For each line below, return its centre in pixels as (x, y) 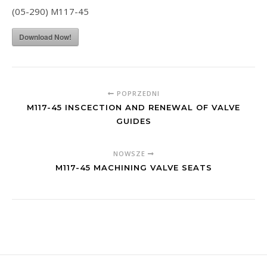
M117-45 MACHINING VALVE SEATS (133, 167)
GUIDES (133, 121)
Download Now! (45, 37)
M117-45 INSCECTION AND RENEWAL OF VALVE (133, 107)
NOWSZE (130, 153)
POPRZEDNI (137, 93)
